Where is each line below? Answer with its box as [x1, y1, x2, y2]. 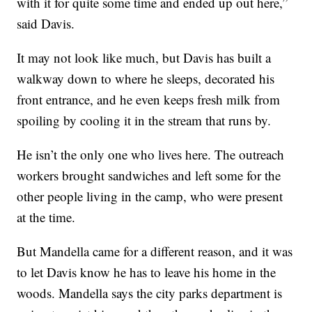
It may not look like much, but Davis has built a [17, 49, 272, 67]
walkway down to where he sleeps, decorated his [17, 70, 275, 88]
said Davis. [17, 15, 75, 33]
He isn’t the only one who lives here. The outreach [17, 146, 285, 164]
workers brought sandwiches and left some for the [17, 166, 281, 185]
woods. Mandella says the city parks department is [17, 284, 283, 302]
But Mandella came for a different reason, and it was [17, 242, 293, 260]
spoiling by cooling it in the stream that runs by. [17, 111, 272, 130]
